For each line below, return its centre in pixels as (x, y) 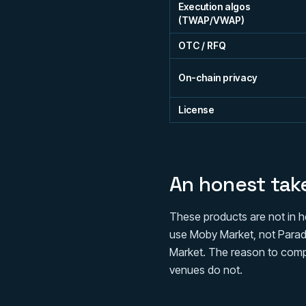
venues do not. (206, 270)
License (196, 110)
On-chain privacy (218, 78)
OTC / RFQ (202, 45)
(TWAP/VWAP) (211, 20)
